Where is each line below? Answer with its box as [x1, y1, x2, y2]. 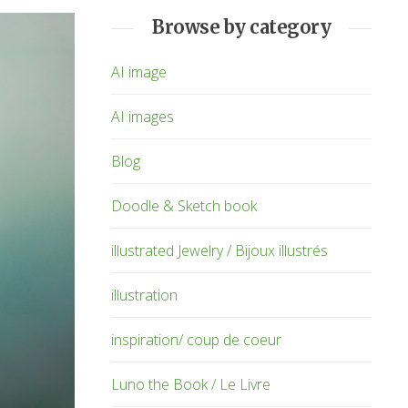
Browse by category [152, 15, 331, 38]
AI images [111, 106, 174, 127]
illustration [111, 284, 178, 305]
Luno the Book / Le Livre [111, 373, 270, 394]
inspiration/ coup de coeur [111, 329, 281, 350]
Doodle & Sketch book [111, 195, 257, 216]
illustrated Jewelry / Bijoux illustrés [111, 240, 328, 260]
